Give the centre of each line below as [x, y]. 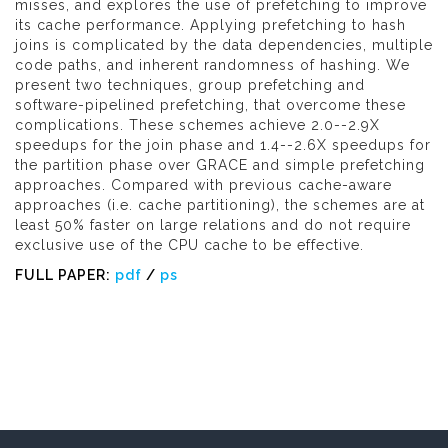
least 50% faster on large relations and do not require [213, 225]
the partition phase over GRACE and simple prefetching [220, 165]
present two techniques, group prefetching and [190, 85]
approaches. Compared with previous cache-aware [203, 185]
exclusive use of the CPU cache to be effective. [189, 245]
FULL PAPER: [65, 275]
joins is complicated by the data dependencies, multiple [224, 45]
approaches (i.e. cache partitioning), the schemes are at [220, 205]
